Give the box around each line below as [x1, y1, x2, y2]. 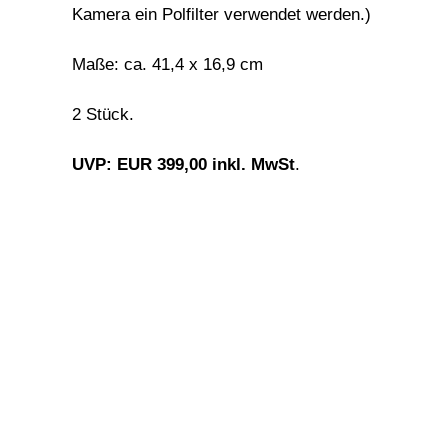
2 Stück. [72, 104, 134, 124]
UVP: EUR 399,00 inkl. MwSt [72, 154, 295, 174]
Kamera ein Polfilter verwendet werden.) [72, 4, 371, 24]
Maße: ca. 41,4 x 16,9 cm [72, 54, 263, 74]
